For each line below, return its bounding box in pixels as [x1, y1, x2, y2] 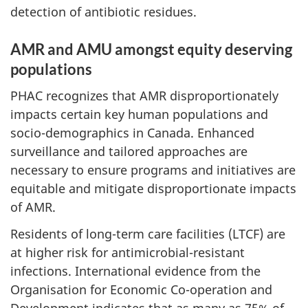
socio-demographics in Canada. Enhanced [10, 124, 254, 141]
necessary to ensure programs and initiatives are [10, 162, 296, 178]
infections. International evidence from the [10, 262, 261, 279]
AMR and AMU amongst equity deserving [10, 39, 292, 58]
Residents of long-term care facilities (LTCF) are [10, 225, 285, 242]
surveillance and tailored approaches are [10, 143, 247, 159]
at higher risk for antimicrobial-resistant [10, 243, 245, 261]
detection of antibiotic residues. [10, 3, 197, 20]
